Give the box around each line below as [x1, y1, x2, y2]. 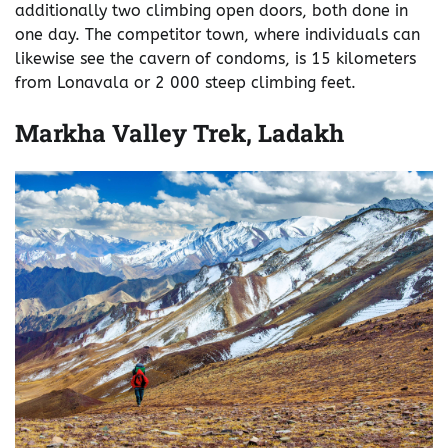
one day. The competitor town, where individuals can [15, 25, 420, 45]
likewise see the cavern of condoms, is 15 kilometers [15, 49, 416, 69]
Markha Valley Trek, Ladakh [15, 117, 344, 150]
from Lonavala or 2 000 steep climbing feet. [15, 73, 356, 93]
